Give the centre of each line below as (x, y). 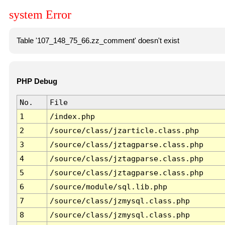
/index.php (72, 117)
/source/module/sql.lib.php (108, 187)
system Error (40, 15)
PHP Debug (37, 82)
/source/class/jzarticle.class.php (124, 131)
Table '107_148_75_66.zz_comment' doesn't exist (98, 40)
